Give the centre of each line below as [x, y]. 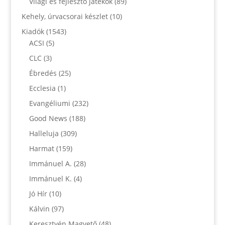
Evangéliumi [49, 103]
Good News [48, 118]
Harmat [41, 148]
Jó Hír [38, 194]
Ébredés [43, 73]
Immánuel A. [50, 163]
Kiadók [33, 31]
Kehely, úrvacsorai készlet [65, 16]
